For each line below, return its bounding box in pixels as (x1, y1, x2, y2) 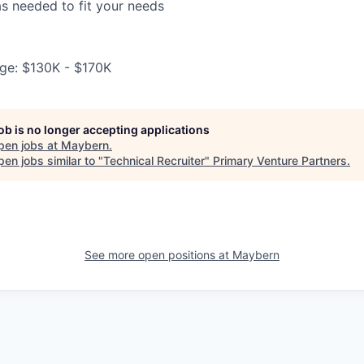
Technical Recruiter (103, 154, 205, 168)
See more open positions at (84, 248, 232, 262)
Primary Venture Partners (213, 154, 347, 168)
